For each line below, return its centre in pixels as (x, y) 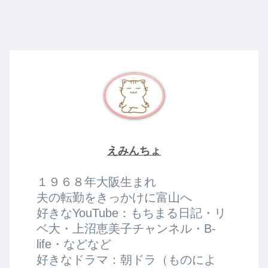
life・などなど (74, 244)
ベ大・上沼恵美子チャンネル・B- (127, 229)
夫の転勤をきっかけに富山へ (115, 197)
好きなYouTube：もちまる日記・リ (132, 213)
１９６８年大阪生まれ (97, 182)
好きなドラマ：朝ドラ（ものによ (127, 260)
